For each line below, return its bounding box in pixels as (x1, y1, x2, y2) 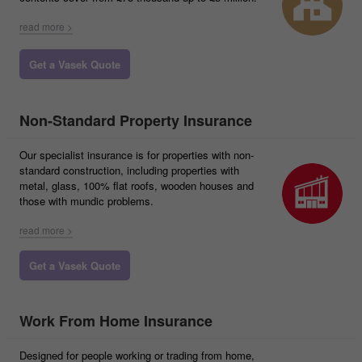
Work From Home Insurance (19, 310, 213, 331)
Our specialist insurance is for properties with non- (19, 147, 254, 162)
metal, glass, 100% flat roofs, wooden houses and (19, 178, 254, 193)
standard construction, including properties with (19, 162, 239, 178)
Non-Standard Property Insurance (19, 110, 252, 131)
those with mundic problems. (19, 193, 154, 208)
